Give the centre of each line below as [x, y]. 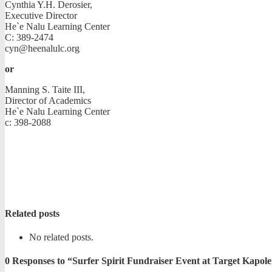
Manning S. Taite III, [45, 90]
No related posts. [61, 237]
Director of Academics [48, 101]
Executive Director [41, 16]
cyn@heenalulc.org [42, 49]
